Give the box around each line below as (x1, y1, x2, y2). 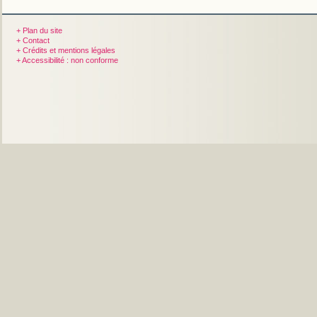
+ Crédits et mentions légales (16, 46, 115, 54)
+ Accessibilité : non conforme (16, 56, 118, 64)
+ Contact (16, 36, 50, 45)
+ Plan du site (16, 26, 62, 35)
